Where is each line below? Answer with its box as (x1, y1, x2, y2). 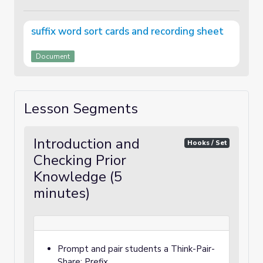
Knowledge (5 (33, 167, 122, 186)
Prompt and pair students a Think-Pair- (58, 243, 215, 255)
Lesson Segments (24, 99, 138, 118)
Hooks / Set (187, 138, 227, 147)
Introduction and (33, 134, 140, 153)
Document (36, 52, 70, 61)
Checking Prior (33, 151, 126, 170)
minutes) (33, 184, 90, 203)
